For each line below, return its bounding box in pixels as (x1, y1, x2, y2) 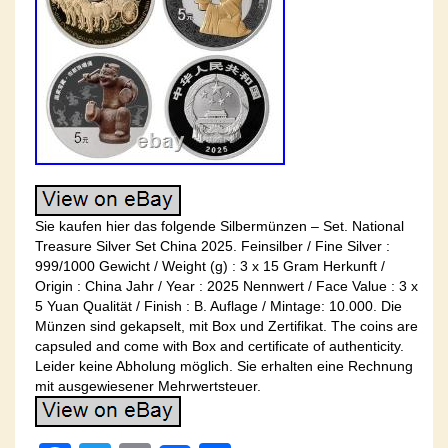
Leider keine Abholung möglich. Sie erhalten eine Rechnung (35, 357, 413, 374)
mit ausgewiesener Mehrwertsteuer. (35, 377, 261, 394)
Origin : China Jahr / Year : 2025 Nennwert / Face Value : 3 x (35, 277, 418, 294)
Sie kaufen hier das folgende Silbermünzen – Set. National (35, 217, 404, 234)
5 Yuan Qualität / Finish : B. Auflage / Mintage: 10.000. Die (35, 297, 402, 314)
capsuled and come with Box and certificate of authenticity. (35, 337, 404, 354)
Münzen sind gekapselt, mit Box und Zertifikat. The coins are (35, 317, 418, 334)
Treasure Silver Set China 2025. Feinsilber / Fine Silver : (35, 237, 390, 254)
